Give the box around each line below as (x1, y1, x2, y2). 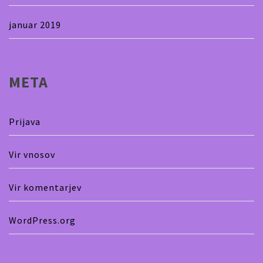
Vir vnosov (9, 148, 55, 160)
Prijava (9, 115, 41, 127)
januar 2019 (9, 18, 61, 31)
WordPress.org (9, 214, 76, 226)
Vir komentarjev (9, 181, 82, 193)
